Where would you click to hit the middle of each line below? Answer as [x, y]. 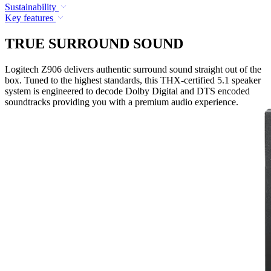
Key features [29, 18]
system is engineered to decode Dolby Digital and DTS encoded [127, 91]
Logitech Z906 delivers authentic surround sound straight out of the [133, 69]
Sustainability [31, 7]
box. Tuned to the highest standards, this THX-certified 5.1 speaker [133, 80]
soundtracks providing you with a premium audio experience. [122, 102]
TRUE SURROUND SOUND [94, 43]
